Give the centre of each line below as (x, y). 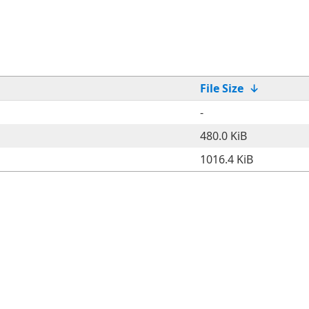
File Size (222, 88)
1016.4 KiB (227, 159)
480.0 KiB (223, 136)
